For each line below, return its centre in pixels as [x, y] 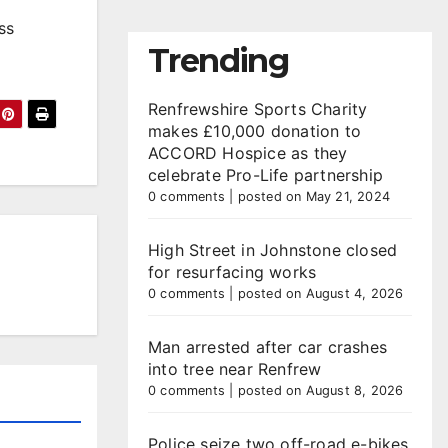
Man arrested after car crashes [267, 347]
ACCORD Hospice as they [248, 153]
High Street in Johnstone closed [273, 250]
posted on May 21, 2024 [314, 196]
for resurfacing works [232, 272]
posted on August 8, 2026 [320, 390]
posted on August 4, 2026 [320, 293]
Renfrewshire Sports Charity [258, 109]
